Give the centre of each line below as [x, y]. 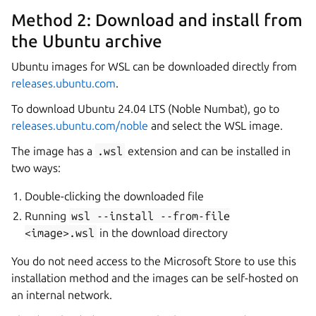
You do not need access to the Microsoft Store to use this [154, 261]
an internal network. [62, 294]
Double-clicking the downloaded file [115, 196]
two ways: [36, 168]
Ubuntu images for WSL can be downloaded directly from [154, 66]
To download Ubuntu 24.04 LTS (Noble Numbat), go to [145, 108]
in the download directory [163, 232]
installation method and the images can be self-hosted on [155, 278]
